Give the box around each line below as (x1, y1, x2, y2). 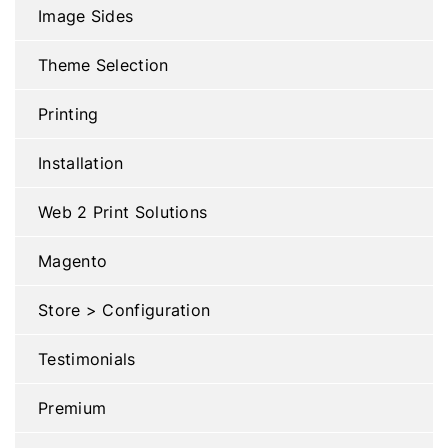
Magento (38, 249, 108, 272)
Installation (38, 151, 124, 174)
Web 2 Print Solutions (38, 200, 208, 223)
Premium (38, 396, 107, 419)
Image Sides (38, 4, 134, 27)
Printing (38, 102, 99, 125)
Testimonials (38, 347, 136, 370)
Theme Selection (38, 53, 169, 76)
